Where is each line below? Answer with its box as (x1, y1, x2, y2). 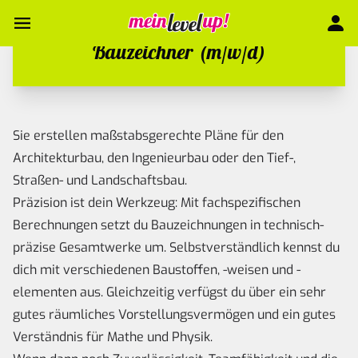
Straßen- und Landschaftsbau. (13, 172, 187, 189)
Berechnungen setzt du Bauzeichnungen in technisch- (13, 217, 324, 234)
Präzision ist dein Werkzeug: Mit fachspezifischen (13, 194, 300, 212)
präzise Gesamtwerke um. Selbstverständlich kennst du (13, 239, 340, 257)
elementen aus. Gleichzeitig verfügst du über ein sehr (13, 284, 326, 301)
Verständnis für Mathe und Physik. (13, 328, 213, 346)
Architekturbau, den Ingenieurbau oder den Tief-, (13, 149, 296, 167)
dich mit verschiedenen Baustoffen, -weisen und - (13, 261, 300, 279)
